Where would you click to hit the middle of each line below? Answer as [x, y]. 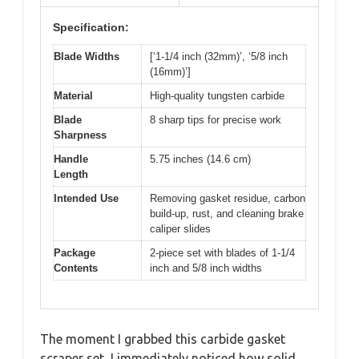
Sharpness [80, 135]
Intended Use [86, 199]
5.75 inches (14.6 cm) [200, 159]
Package [75, 253]
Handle [71, 159]
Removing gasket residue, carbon [228, 199]
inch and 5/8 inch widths [206, 268]
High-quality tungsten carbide [217, 96]
